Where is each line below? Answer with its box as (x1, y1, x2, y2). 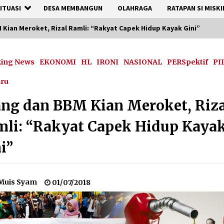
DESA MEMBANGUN (43, 3, 102, 12)
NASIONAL (123, 57, 162, 66)
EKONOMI (39, 57, 76, 66)
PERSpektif (167, 57, 208, 66)
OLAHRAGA (117, 3, 152, 12)
